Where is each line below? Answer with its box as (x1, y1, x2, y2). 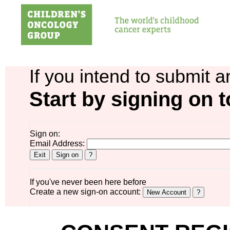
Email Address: (29, 139, 87, 148)
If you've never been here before (29, 178, 146, 187)
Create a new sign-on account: (29, 187, 143, 197)
